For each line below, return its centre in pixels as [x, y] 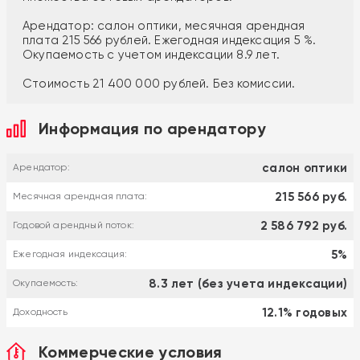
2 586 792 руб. [303, 225]
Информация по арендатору [153, 128]
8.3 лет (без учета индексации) [248, 283]
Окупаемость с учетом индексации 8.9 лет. [151, 54]
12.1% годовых [305, 312]
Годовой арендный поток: [74, 225]
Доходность [40, 312]
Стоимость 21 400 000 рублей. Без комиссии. [159, 83]
